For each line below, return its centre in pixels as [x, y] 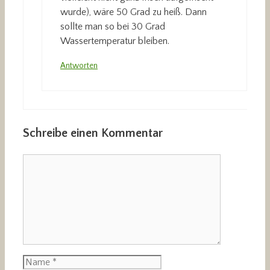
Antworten [79, 66]
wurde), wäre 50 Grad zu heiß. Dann [133, 12]
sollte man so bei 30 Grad [113, 27]
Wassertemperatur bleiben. [115, 41]
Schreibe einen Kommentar [93, 133]
